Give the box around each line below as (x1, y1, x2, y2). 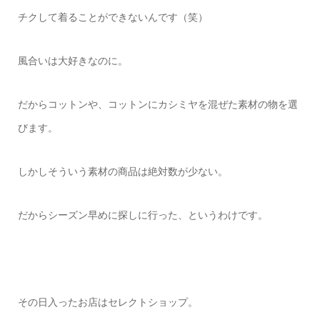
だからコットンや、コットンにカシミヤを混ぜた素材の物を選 (17, 99, 298, 111)
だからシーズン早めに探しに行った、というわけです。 (17, 209, 268, 221)
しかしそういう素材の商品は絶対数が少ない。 (17, 166, 228, 178)
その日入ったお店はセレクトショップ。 (17, 296, 198, 309)
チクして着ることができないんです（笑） (17, 11, 208, 24)
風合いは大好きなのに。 (17, 55, 128, 67)
